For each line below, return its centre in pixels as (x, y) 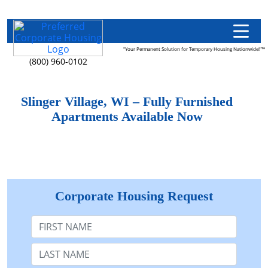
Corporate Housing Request (134, 196)
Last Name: (56, 247)
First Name (55, 220)
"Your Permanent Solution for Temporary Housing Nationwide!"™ (194, 49)
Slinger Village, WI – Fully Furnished (127, 102)
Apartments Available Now (127, 117)
